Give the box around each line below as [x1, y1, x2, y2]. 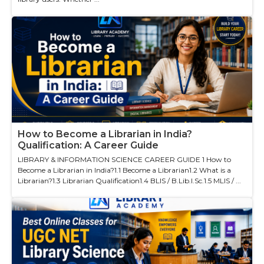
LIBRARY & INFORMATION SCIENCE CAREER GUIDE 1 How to [18, 155, 231, 164]
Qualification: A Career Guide [18, 140, 159, 151]
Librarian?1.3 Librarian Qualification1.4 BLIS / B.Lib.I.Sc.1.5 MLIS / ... [18, 176, 241, 186]
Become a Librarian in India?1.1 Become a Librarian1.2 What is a [18, 166, 231, 175]
